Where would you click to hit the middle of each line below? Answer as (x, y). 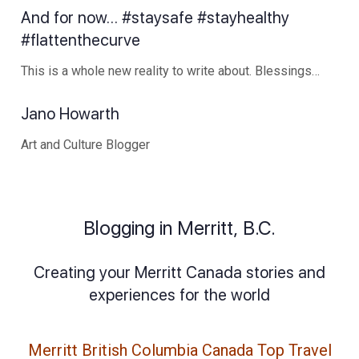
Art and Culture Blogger (85, 144)
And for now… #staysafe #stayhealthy (155, 18)
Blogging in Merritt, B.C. (179, 228)
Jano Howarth (72, 114)
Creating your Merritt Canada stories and (179, 272)
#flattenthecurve (81, 40)
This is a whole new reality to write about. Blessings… (170, 71)
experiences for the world (179, 294)
